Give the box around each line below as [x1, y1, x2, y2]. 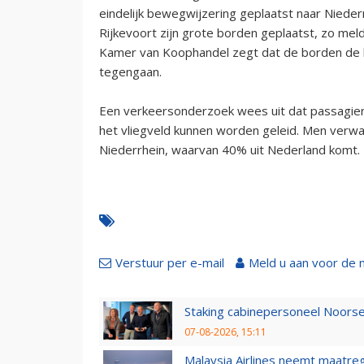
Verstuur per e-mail [115, 253, 224, 271]
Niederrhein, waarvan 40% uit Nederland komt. [99, 141, 360, 158]
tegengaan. [99, 63, 162, 80]
